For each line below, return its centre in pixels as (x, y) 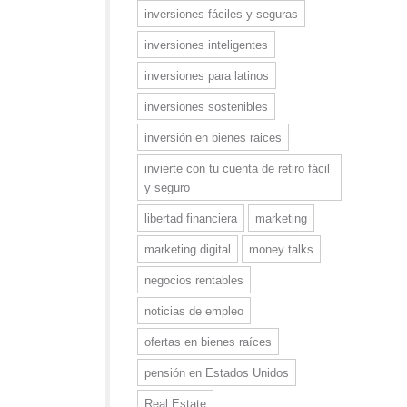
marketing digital (188, 249)
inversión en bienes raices (213, 138)
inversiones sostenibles (206, 107)
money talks (281, 249)
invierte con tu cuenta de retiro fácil (237, 169)
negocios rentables (194, 280)
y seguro (167, 188)
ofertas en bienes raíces (208, 342)
